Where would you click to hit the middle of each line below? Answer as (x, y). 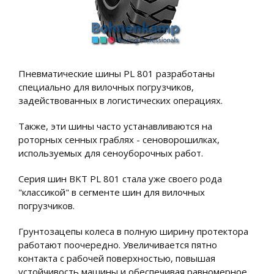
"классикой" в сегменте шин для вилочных (112, 192)
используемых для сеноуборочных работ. (111, 153)
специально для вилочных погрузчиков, (106, 87)
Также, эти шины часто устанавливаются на (115, 126)
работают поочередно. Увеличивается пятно (118, 244)
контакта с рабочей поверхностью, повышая (117, 258)
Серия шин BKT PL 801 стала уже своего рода (120, 178)
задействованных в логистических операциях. (120, 100)
